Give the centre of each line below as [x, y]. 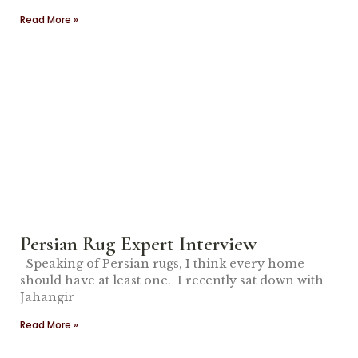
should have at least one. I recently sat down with [172, 280]
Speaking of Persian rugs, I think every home [162, 264]
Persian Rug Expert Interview [138, 243]
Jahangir [47, 297]
